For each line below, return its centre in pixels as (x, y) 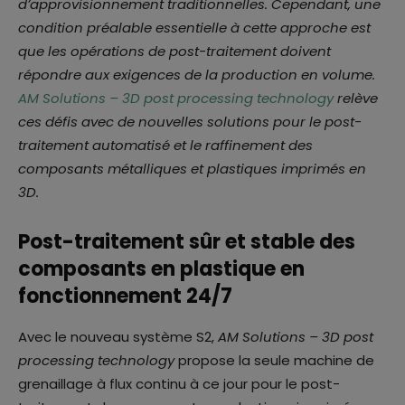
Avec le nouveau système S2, (118, 336)
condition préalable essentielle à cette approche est (194, 27)
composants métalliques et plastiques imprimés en (192, 168)
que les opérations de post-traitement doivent (174, 51)
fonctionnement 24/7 (125, 296)
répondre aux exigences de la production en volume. (197, 74)
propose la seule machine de (274, 360)
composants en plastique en (161, 268)
